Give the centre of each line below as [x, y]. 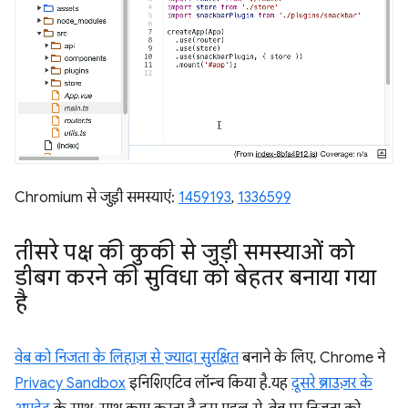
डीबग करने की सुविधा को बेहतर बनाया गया [195, 278]
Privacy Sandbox [70, 383]
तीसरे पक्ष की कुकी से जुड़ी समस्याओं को [184, 252]
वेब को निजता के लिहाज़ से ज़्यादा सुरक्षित [127, 358]
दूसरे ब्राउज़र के [332, 383]
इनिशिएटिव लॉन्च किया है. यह [209, 383]
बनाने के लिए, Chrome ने [312, 358]
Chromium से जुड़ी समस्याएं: [97, 198]
